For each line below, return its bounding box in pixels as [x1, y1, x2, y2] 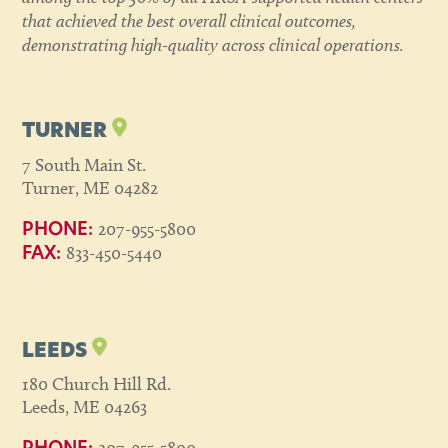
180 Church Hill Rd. [22, 373, 172, 396]
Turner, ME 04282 [22, 176, 159, 199]
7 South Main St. [22, 153, 147, 176]
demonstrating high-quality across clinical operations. [22, 33, 409, 55]
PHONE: [22, 220, 99, 240]
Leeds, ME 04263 [22, 396, 148, 419]
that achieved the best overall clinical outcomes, [22, 9, 357, 31]
